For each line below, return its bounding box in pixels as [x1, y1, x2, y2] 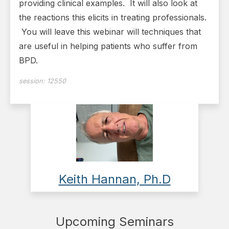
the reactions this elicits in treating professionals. [19, 12, 207, 23]
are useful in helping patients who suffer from [19, 41, 197, 52]
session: [19, 77, 47, 85]
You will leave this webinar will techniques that [19, 27, 201, 37]
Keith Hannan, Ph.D [58, 172, 171, 187]
